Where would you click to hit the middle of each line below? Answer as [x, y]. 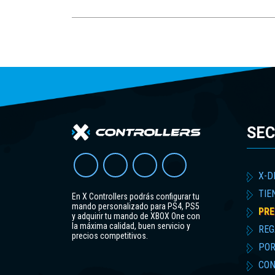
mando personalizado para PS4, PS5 [136, 206]
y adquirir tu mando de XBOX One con [136, 216]
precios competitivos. [110, 235]
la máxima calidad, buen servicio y [131, 226]
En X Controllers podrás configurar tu [136, 196]
